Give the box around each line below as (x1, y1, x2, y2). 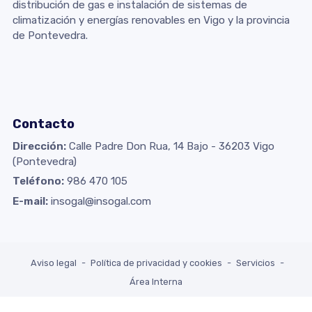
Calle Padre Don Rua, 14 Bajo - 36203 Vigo (68, 140, 274, 153)
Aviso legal (31, 257, 77, 268)
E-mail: (12, 194, 48, 208)
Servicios (236, 257, 275, 268)
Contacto (12, 116, 75, 132)
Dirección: (12, 140, 66, 153)
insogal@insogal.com (50, 194, 151, 208)
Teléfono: (12, 175, 64, 188)
